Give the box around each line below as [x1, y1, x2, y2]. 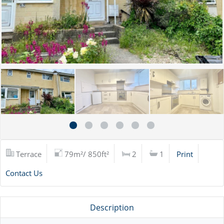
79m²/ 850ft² [64, 149, 109, 159]
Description [90, 202, 134, 213]
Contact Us [5, 168, 42, 178]
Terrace [16, 149, 41, 159]
